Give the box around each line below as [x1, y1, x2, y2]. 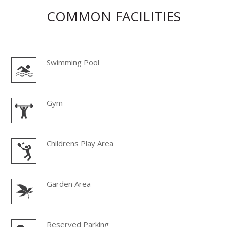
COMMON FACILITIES [46, 7, 181, 25]
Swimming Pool [47, 57, 100, 67]
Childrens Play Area [47, 138, 114, 148]
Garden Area [47, 178, 91, 189]
